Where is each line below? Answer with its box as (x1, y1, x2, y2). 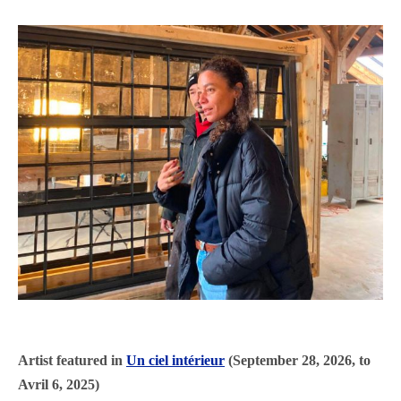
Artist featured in (18, 353, 126, 369)
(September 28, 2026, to (225, 353, 371, 369)
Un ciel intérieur (126, 353, 225, 369)
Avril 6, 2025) (18, 377, 99, 393)
